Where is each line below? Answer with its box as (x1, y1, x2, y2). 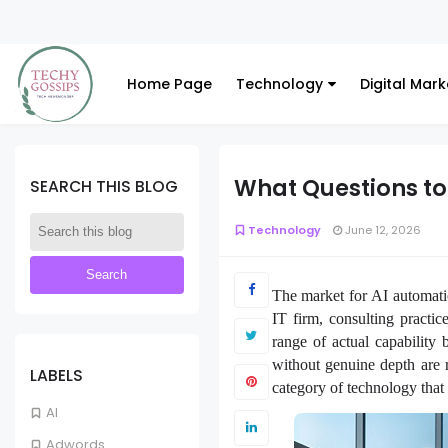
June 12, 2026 (341, 221, 421, 238)
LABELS (30, 364, 83, 386)
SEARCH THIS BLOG (30, 175, 178, 197)
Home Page (127, 74, 212, 94)
